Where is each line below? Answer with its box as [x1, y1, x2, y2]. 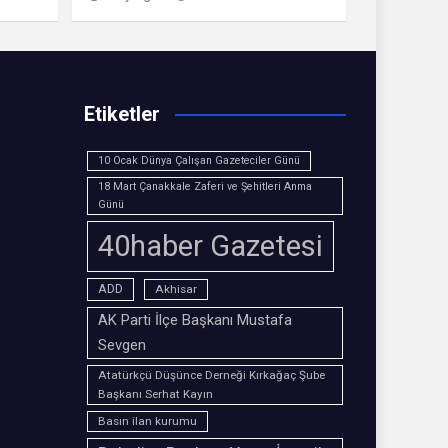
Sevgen [97, 336, 146, 355]
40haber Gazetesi [97, 229, 323, 264]
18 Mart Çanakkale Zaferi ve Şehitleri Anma [97, 180, 312, 194]
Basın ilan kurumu [97, 414, 197, 429]
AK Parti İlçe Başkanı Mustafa [97, 311, 292, 330]
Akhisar [154, 282, 197, 297]
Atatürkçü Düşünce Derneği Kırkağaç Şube [97, 368, 325, 383]
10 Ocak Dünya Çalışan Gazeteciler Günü [97, 154, 300, 168]
